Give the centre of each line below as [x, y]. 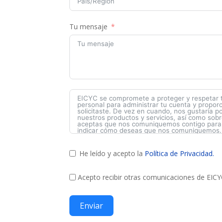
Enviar [92, 205]
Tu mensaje [89, 26]
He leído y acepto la [112, 153]
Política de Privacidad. [180, 153]
